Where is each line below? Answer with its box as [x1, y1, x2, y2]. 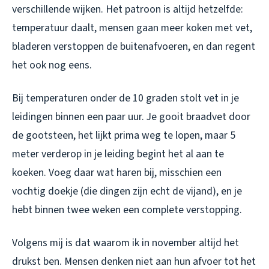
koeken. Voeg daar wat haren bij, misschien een [12, 165, 222, 180]
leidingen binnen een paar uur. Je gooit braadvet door [12, 109, 250, 124]
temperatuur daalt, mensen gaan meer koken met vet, [12, 20, 252, 35]
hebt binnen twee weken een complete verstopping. [12, 202, 242, 217]
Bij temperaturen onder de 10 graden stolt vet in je [12, 90, 239, 106]
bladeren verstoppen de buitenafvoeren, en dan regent [12, 38, 255, 54]
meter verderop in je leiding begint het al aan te [12, 146, 224, 162]
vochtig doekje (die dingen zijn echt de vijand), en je [12, 183, 242, 199]
